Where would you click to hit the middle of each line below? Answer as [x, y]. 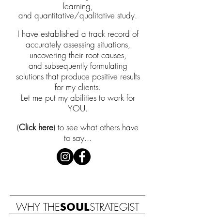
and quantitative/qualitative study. [78, 15]
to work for [116, 98]
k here [43, 127]
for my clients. [78, 87]
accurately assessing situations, [78, 45]
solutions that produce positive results [78, 77]
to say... [78, 138]
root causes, [106, 55]
